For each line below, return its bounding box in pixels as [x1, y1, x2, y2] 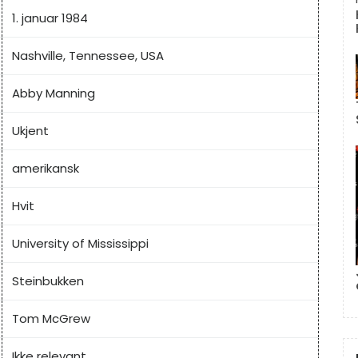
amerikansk [12, 160, 79, 177]
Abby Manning [12, 85, 95, 102]
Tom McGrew [12, 310, 90, 328]
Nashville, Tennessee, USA [12, 47, 164, 65]
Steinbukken [12, 272, 84, 290]
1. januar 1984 [12, 10, 88, 27]
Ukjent [12, 122, 49, 140]
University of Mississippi [12, 235, 149, 253]
